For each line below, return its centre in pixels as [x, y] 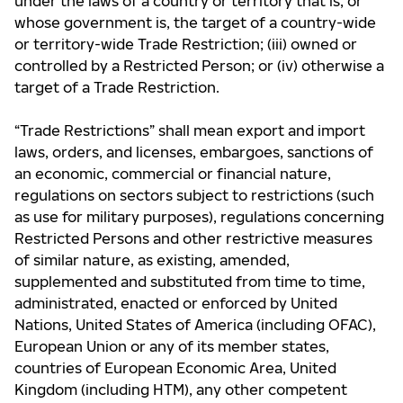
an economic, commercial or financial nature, [173, 174]
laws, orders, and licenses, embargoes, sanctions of [194, 152]
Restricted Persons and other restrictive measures [193, 238]
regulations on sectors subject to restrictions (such [194, 195]
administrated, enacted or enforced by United [176, 303]
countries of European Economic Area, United [175, 368]
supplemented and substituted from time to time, [190, 282]
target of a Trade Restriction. [119, 87]
